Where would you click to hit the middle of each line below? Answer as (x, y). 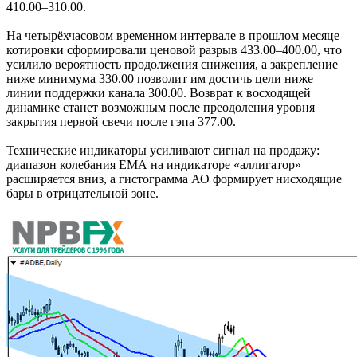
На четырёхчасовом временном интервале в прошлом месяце (173, 35)
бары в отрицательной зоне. (82, 193)
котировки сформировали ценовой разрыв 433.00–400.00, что (174, 49)
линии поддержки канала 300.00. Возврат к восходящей (159, 92)
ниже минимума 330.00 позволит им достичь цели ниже (160, 78)
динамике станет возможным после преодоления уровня (161, 107)
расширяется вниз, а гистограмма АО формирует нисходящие (174, 178)
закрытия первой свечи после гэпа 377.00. (121, 121)
